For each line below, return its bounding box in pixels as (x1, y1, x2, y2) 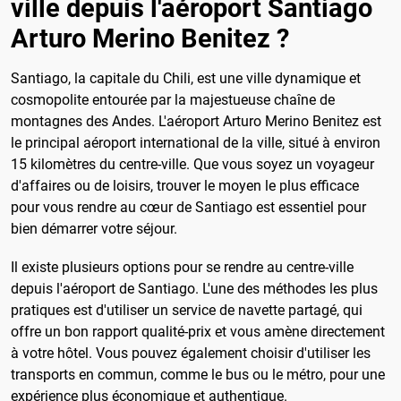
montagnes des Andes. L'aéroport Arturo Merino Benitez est (11, 113, 381, 131)
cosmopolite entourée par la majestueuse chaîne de (11, 91, 335, 109)
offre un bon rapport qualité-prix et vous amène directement (11, 323, 385, 341)
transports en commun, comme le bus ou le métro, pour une (11, 366, 385, 384)
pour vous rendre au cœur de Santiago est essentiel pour (11, 199, 366, 217)
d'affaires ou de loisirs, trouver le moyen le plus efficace (11, 177, 359, 195)
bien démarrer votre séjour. (11, 220, 177, 238)
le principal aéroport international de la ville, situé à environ (11, 134, 380, 152)
